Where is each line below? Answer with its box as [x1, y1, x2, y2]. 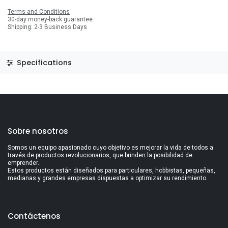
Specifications [14, 57, 72, 68]
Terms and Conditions [8, 8, 70, 16]
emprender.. [8, 159, 41, 166]
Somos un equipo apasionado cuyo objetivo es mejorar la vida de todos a [8, 144, 213, 151]
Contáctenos [8, 210, 61, 221]
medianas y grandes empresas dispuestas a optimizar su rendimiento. [8, 174, 208, 182]
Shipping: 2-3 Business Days [8, 23, 87, 31]
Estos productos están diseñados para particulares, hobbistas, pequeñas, [8, 166, 215, 174]
